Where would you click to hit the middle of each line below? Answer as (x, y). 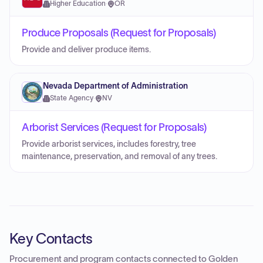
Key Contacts (51, 239)
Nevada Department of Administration (115, 86)
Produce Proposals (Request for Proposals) (119, 33)
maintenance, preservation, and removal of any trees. (119, 156)
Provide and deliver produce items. (86, 50)
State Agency (72, 98)
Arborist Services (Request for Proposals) (114, 127)
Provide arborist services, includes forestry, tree (109, 144)
